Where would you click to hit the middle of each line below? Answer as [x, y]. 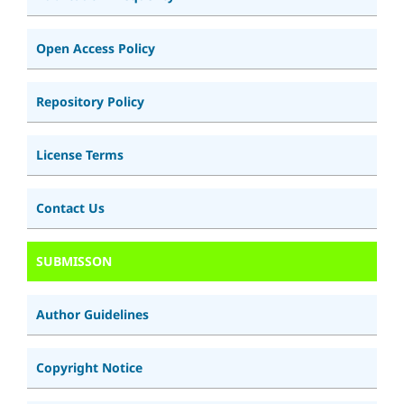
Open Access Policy [96, 48]
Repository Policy [90, 101]
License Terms [80, 154]
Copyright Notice [89, 367]
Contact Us [70, 207]
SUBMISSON [74, 261]
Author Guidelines [92, 314]
